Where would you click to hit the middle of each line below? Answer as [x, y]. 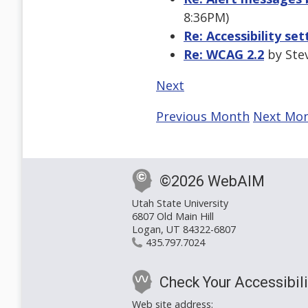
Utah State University [180, 203]
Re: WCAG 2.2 [224, 55]
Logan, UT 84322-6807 [184, 230]
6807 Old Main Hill [173, 217]
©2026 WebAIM [212, 181]
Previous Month [203, 117]
